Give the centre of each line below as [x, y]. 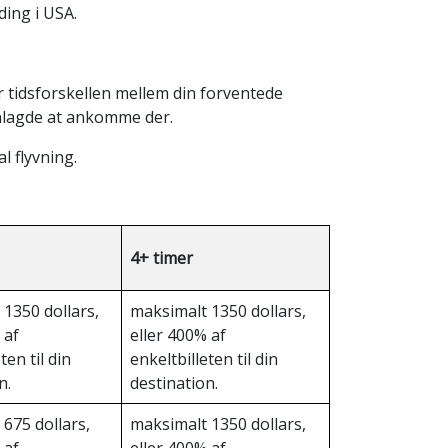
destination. [174, 383]
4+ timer [161, 258]
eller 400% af [178, 335]
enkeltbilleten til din [204, 359]
